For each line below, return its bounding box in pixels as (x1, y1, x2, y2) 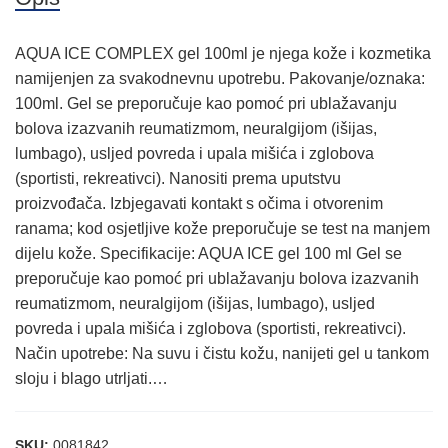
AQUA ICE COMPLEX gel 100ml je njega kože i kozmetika (15, 45, 431, 62)
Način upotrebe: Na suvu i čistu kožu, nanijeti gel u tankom (15, 345, 429, 362)
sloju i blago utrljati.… (15, 370, 168, 387)
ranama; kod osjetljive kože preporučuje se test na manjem (15, 220, 430, 237)
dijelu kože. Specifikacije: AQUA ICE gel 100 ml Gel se (15, 245, 402, 262)
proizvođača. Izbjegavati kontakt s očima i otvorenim (15, 195, 383, 212)
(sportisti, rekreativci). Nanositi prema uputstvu (15, 170, 341, 187)
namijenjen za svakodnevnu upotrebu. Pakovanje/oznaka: (15, 70, 425, 87)
